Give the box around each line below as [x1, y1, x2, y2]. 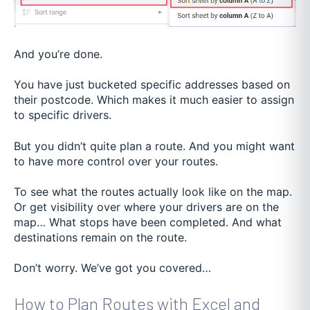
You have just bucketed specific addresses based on [14, 77, 290, 92]
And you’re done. [14, 46, 106, 61]
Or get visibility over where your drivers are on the [14, 200, 279, 215]
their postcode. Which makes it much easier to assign [14, 93, 294, 107]
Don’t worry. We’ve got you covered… [14, 261, 215, 275]
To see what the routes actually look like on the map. [14, 185, 292, 199]
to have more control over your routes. [14, 154, 221, 168]
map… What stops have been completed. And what [14, 215, 282, 230]
